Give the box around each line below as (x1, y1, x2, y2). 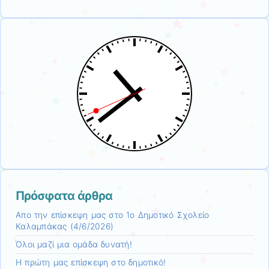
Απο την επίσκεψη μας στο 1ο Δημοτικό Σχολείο (16, 210, 210, 220)
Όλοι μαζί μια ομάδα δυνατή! (16, 239, 132, 249)
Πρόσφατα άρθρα (16, 188, 112, 203)
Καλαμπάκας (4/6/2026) (16, 221, 114, 231)
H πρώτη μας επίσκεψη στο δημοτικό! (16, 257, 166, 267)
